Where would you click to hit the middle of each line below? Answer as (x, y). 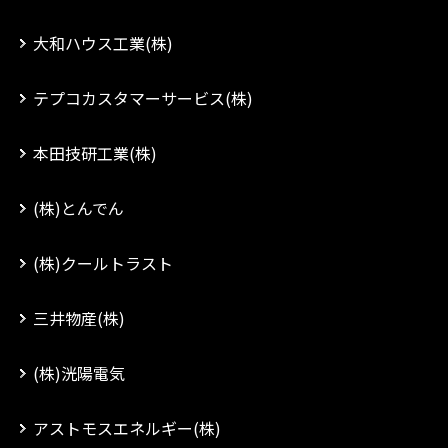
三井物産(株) (79, 318)
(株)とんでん (78, 208)
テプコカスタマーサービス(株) (143, 98)
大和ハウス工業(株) (103, 43)
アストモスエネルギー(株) (127, 428)
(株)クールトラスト (103, 263)
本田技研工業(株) (95, 153)
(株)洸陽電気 (79, 373)
